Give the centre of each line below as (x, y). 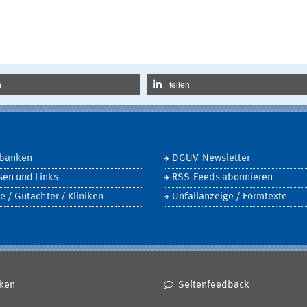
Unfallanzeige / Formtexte (230, 197)
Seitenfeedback (213, 285)
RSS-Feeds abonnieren (222, 178)
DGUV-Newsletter (211, 159)
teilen (180, 85)
